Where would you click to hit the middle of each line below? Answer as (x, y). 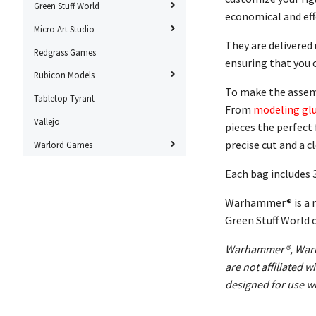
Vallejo (47, 121)
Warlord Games (63, 144)
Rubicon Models (64, 75)
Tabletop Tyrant (64, 98)
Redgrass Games (65, 52)
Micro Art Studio (64, 29)
